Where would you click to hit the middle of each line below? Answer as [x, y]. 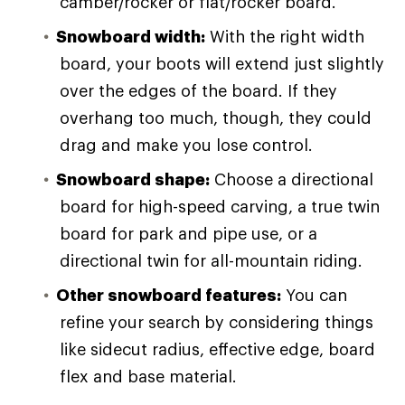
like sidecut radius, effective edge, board [217, 348]
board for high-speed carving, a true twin [220, 206]
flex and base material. [148, 376]
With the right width [285, 36]
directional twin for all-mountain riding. [211, 260]
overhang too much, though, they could [216, 117]
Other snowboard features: [169, 294]
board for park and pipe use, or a [188, 233]
